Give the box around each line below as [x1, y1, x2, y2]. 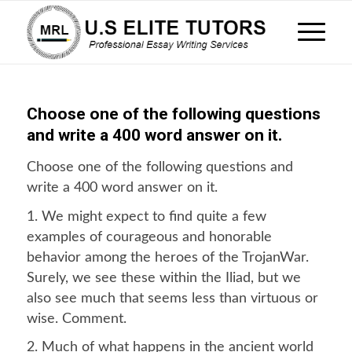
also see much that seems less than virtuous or [26, 291, 318, 306]
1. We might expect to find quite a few [26, 209, 266, 224]
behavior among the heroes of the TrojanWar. [26, 250, 309, 265]
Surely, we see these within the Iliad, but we [26, 270, 301, 285]
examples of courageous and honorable [26, 229, 272, 244]
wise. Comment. [26, 311, 126, 326]
